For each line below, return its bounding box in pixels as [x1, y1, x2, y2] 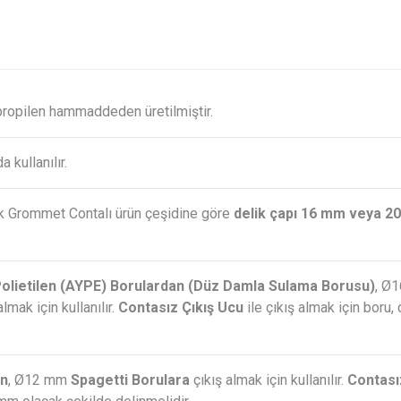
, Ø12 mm [8, 371, 71, 389]
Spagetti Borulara [71, 371, 190, 389]
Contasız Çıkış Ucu [118, 299, 243, 317]
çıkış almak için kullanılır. [190, 371, 347, 389]
